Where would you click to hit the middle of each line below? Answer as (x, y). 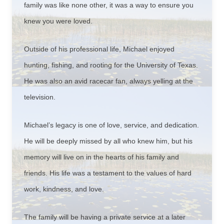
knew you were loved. (58, 21)
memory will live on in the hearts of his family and (101, 157)
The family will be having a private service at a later (105, 217)
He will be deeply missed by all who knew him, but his (108, 141)
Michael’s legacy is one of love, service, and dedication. (111, 125)
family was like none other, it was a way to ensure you (109, 5)
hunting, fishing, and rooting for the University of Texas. (111, 65)
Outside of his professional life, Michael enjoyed (99, 49)
